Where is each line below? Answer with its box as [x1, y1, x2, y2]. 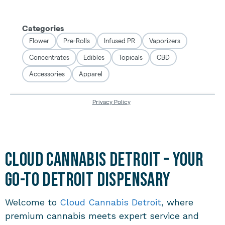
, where [161, 197, 193, 207]
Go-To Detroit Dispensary [5, 169, 171, 191]
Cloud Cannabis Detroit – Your [5, 149, 204, 171]
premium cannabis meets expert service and [5, 210, 199, 221]
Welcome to [5, 197, 60, 207]
